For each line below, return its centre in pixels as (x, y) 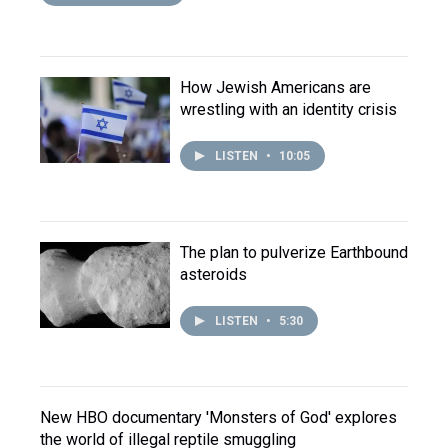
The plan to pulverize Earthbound (294, 252)
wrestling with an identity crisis (288, 109)
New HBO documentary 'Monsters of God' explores (218, 417)
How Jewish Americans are (275, 87)
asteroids (213, 274)
